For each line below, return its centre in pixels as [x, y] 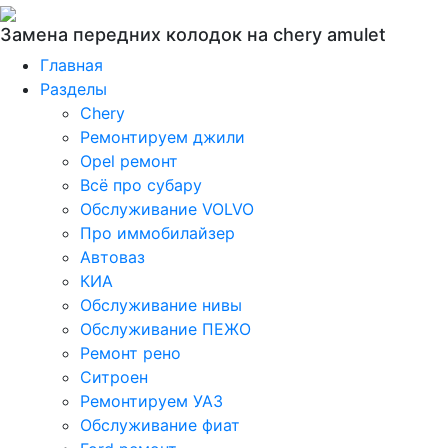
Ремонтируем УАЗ [151, 401]
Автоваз [112, 257]
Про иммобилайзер [157, 233]
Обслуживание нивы [161, 305]
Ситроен [114, 377]
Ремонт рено [130, 353]
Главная [71, 65]
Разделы [73, 89]
